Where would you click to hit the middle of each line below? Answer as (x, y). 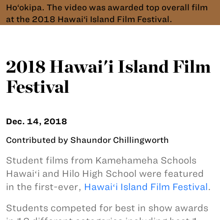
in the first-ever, (45, 187)
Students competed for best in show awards (107, 208)
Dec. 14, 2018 (37, 121)
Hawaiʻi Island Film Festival (146, 187)
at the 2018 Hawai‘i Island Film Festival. (89, 19)
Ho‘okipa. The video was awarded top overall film (107, 7)
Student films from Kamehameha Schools (101, 160)
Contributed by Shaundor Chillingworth (87, 140)
